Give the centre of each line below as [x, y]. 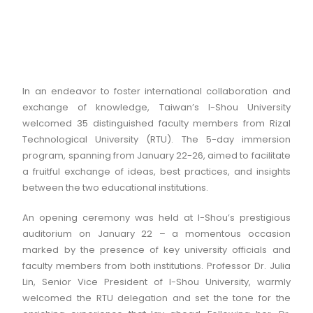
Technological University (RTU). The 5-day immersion [156, 139]
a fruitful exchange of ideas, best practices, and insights [156, 172]
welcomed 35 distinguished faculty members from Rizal [156, 123]
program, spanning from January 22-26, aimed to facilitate [156, 155]
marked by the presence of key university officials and [156, 250]
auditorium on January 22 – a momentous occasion [156, 234]
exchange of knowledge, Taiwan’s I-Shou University [156, 107]
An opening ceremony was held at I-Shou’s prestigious [156, 218]
